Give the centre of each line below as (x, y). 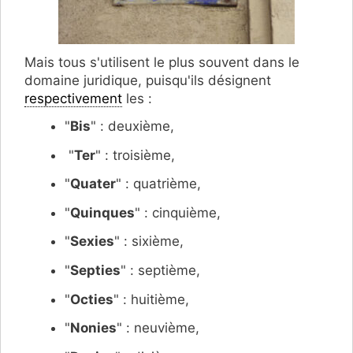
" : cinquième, (178, 212)
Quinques (102, 212)
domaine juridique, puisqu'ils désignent (148, 81)
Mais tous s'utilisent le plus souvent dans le (162, 63)
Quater (93, 184)
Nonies (93, 328)
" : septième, (160, 270)
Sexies (92, 242)
